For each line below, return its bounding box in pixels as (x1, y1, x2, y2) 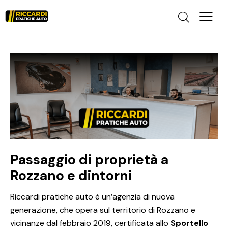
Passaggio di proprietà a (10, 151, 168, 169)
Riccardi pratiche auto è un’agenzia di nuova (10, 191, 175, 203)
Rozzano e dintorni (10, 166, 132, 185)
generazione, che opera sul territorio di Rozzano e (10, 205, 195, 216)
